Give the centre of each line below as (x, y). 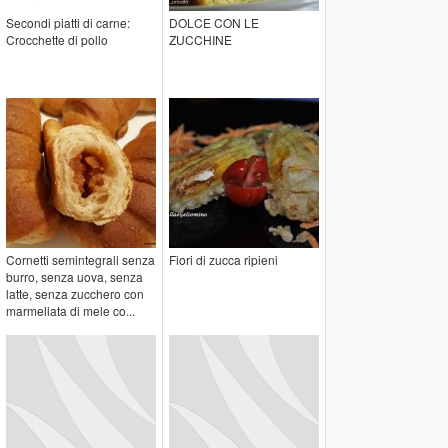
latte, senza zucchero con (75, 294)
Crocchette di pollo (57, 40)
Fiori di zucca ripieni (223, 260)
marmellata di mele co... (70, 311)
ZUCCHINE (200, 40)
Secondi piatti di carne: (68, 23)
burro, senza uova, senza (74, 277)
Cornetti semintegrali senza (80, 260)
